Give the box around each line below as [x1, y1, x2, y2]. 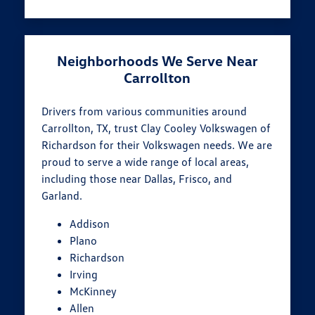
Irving [70, 267, 98, 282]
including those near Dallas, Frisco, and [41, 172, 233, 186]
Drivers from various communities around [41, 104, 247, 119]
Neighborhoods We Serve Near [56, 52, 258, 70]
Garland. [41, 188, 83, 203]
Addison [70, 217, 110, 231]
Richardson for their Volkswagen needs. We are [41, 138, 273, 153]
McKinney [70, 284, 117, 299]
